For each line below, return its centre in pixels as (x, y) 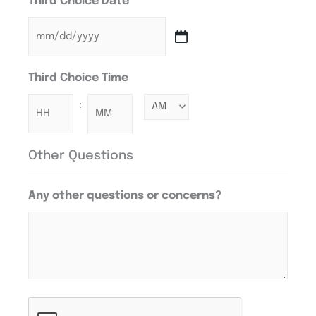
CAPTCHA (53, 307)
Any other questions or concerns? (125, 196)
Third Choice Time (78, 78)
